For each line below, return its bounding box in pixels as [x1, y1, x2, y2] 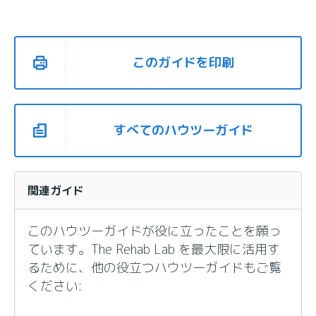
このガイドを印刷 [132, 54, 234, 72]
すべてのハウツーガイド [113, 121, 253, 140]
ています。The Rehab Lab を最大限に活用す [28, 241, 281, 259]
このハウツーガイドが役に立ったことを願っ [28, 222, 282, 241]
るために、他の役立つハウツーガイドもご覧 [28, 259, 282, 277]
